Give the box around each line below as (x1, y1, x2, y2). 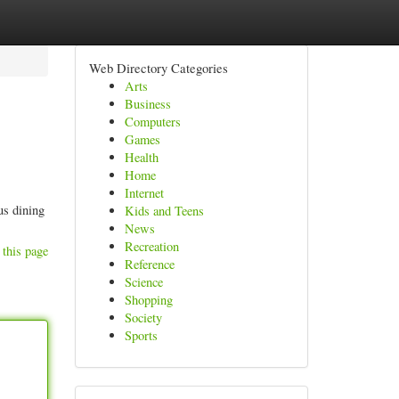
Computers (124, 113, 181, 130)
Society (124, 309, 162, 326)
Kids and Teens (124, 202, 204, 219)
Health (124, 149, 159, 166)
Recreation (124, 238, 179, 255)
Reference (124, 256, 175, 273)
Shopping (124, 291, 173, 308)
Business (124, 95, 171, 112)
